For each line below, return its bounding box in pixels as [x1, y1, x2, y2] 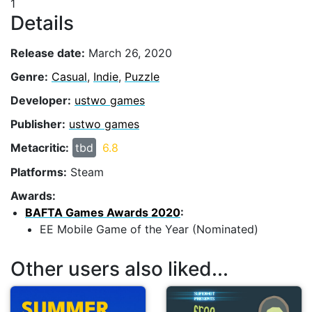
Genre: [10, 69, 48, 84]
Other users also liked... [10, 257, 228, 281]
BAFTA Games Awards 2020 [25, 205, 180, 219]
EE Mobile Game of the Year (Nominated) [40, 221, 258, 236]
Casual [52, 69, 87, 84]
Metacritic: [10, 141, 69, 155]
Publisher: [10, 117, 65, 132]
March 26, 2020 [85, 45, 172, 60]
